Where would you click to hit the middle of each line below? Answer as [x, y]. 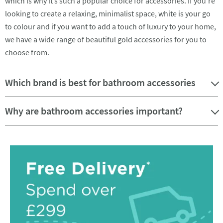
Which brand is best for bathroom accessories [100, 83]
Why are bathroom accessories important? [94, 111]
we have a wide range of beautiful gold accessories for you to [106, 40]
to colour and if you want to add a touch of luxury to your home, [111, 27]
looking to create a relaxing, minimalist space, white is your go [108, 14]
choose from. [27, 53]
